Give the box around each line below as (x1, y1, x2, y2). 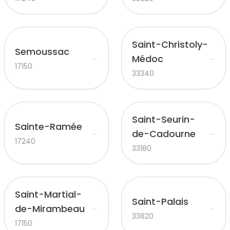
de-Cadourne (132, 127, 196, 140)
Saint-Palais (132, 195, 188, 208)
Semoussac (15, 45, 69, 58)
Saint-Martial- (15, 188, 82, 201)
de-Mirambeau (15, 202, 85, 215)
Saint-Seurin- (132, 113, 195, 126)
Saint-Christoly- (132, 38, 208, 51)
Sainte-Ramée (15, 120, 82, 133)
